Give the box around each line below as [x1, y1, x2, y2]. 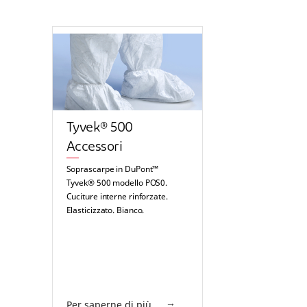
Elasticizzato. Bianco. [66, 204, 145, 217]
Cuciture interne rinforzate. [66, 191, 168, 203]
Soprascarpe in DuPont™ [66, 163, 159, 175]
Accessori [66, 140, 122, 154]
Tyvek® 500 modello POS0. [66, 177, 168, 189]
